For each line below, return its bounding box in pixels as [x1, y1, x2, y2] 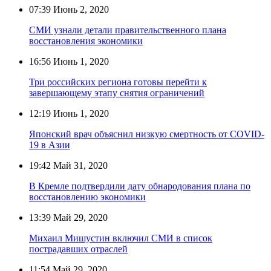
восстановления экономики [29, 35, 143, 46]
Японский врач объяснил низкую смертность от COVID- [29, 128, 264, 139]
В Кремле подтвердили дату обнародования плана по [29, 180, 250, 191]
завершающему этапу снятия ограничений [29, 87, 204, 98]
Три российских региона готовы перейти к [29, 76, 207, 87]
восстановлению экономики [29, 191, 146, 202]
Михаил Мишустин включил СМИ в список [29, 232, 212, 243]
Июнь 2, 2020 [51, 4, 109, 15]
